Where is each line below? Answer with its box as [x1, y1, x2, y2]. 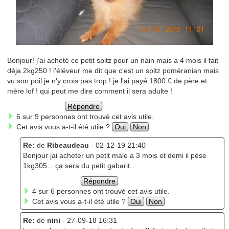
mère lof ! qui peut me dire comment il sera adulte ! [7, 86, 172, 95]
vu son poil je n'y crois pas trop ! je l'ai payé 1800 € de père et [7, 76, 207, 85]
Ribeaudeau [47, 141, 91, 149]
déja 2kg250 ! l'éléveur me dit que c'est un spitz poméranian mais [7, 66, 219, 75]
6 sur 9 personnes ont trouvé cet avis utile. [14, 112, 154, 121]
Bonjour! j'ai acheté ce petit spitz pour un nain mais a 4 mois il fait [7, 56, 218, 64]
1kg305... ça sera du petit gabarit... [22, 161, 136, 170]
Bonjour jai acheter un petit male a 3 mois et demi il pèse [22, 151, 207, 159]
